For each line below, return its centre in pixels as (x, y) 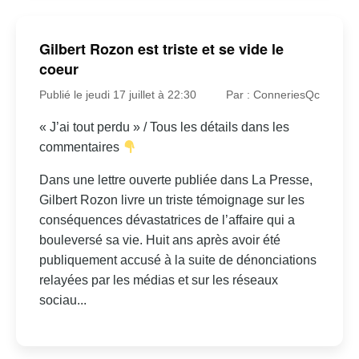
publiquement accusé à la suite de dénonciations (177, 260)
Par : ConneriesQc (273, 95)
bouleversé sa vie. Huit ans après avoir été (159, 240)
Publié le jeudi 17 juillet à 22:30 (117, 95)
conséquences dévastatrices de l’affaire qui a (167, 220)
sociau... (63, 301)
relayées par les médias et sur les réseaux (158, 280)
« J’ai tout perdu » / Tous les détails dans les (164, 127)
